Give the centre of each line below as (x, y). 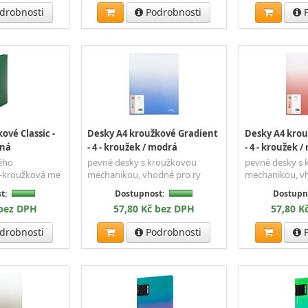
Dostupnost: (140, 194)
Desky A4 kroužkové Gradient (153, 134)
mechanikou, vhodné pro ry (144, 175)
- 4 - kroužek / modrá (133, 147)
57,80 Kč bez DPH (154, 209)
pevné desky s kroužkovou (142, 163)
